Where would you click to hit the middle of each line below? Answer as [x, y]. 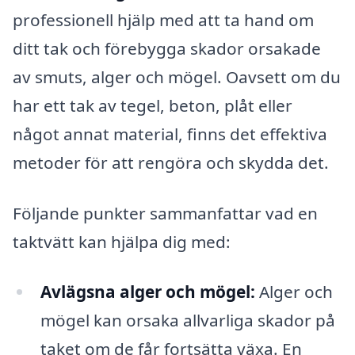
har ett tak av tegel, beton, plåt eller [153, 105]
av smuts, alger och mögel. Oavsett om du [177, 76]
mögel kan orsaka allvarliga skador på [187, 321]
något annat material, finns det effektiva [170, 134]
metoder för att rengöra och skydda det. [171, 162]
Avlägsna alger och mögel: [147, 292]
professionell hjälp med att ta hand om [163, 19]
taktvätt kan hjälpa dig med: [122, 241]
